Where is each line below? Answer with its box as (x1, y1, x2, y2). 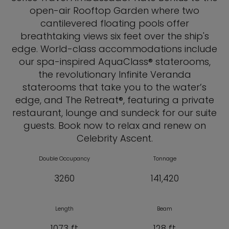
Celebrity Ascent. (76, 132, 153, 145)
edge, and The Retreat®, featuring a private (15, 94, 214, 107)
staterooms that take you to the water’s (22, 81, 207, 94)
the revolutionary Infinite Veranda (38, 68, 191, 81)
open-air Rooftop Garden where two (30, 4, 199, 17)
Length (55, 204, 74, 213)
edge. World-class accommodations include (12, 42, 217, 56)
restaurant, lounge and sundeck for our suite (12, 106, 217, 120)
